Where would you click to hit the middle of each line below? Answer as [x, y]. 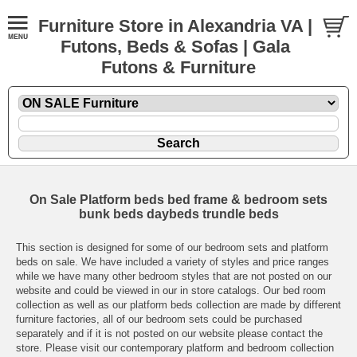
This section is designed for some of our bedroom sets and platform [172, 247]
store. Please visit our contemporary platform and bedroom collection [175, 347]
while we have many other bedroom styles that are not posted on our [174, 276]
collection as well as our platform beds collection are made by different [178, 304]
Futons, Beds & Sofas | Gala [175, 47]
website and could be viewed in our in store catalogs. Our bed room [171, 290]
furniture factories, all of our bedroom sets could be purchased [159, 319]
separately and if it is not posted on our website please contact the [169, 333]
